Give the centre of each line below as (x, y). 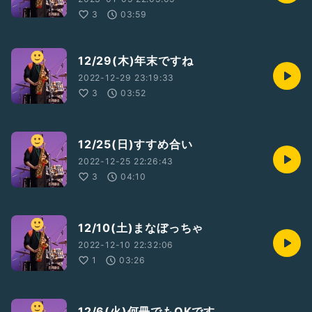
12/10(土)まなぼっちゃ (141, 228)
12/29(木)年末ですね (136, 61)
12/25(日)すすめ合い (135, 144)
